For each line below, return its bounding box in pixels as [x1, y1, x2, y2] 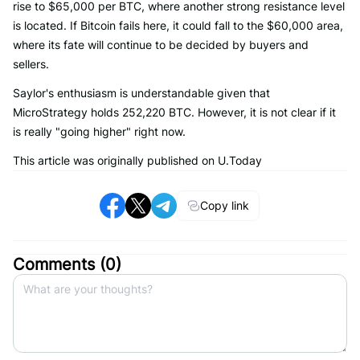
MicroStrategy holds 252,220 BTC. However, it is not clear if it [13, 105, 336, 119]
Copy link [200, 198, 250, 212]
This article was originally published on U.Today [13, 153, 262, 167]
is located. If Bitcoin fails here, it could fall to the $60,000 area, [13, 18, 343, 32]
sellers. [13, 57, 49, 71]
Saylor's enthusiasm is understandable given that [13, 86, 270, 100]
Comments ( [13, 255, 105, 274]
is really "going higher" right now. [13, 125, 186, 138]
